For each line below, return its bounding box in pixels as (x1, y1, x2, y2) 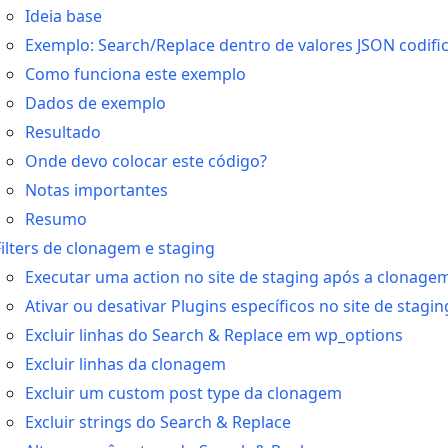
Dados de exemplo (25, 92, 166, 114)
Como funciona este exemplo (25, 63, 246, 85)
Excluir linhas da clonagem (25, 353, 226, 375)
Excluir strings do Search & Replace (25, 411, 291, 433)
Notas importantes (25, 179, 168, 201)
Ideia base (25, 5, 102, 27)
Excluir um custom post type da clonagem (25, 382, 342, 404)
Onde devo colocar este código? (25, 150, 267, 172)
